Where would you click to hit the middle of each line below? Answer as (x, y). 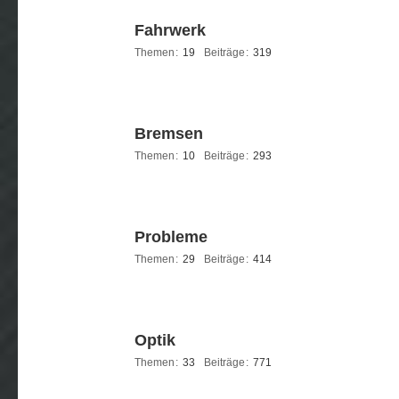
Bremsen (169, 134)
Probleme (171, 237)
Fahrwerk (170, 30)
